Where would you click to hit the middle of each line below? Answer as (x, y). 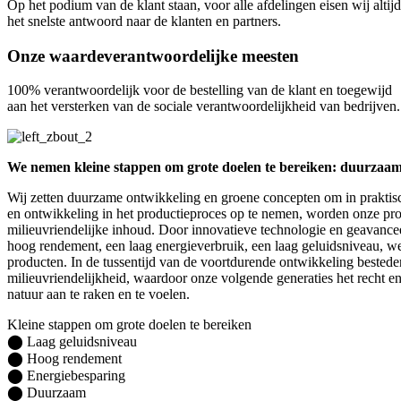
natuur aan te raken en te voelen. (98, 294)
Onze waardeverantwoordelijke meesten (153, 55)
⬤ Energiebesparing (66, 376)
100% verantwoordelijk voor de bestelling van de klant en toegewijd (200, 90)
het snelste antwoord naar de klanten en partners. (144, 21)
